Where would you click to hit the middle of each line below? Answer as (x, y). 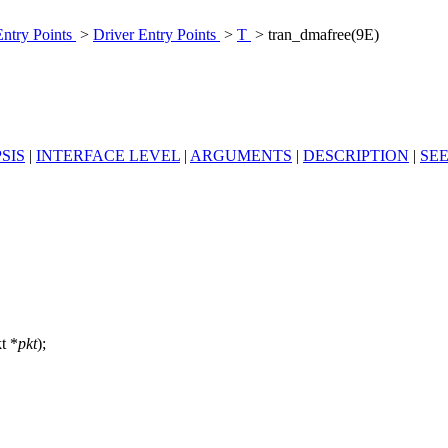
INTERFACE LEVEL (108, 155)
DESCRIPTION (356, 155)
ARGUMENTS (241, 155)
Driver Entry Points (156, 34)
